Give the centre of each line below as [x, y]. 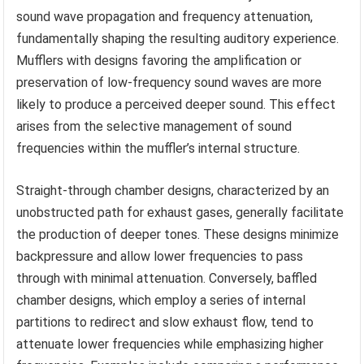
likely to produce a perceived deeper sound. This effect [176, 104]
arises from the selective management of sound [154, 126]
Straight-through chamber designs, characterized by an [173, 190]
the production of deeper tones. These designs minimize [178, 234]
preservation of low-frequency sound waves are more [169, 82]
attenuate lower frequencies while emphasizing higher [170, 344]
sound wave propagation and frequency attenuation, [165, 16]
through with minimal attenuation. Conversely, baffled [167, 278]
